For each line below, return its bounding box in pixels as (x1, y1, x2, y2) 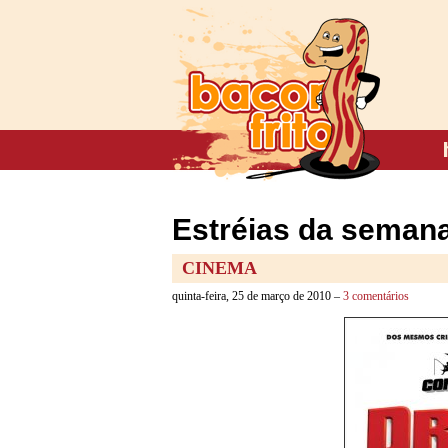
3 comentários (343, 289, 409, 303)
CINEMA (182, 258, 257, 278)
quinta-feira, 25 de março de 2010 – (172, 289, 343, 303)
